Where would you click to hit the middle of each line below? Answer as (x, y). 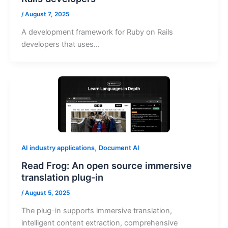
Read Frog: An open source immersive (106, 165)
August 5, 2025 (47, 193)
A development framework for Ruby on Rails (97, 32)
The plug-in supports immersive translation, (96, 211)
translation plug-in (62, 177)
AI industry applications (58, 148)
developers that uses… (60, 44)
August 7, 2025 (47, 14)
